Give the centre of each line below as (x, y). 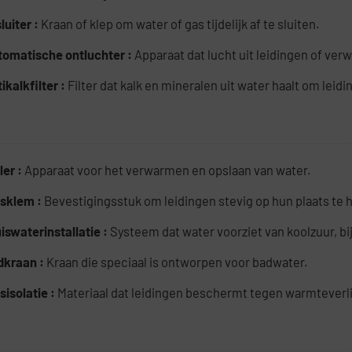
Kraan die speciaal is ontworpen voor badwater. (178, 262)
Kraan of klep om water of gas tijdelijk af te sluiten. (181, 24)
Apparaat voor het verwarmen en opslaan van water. (168, 170)
